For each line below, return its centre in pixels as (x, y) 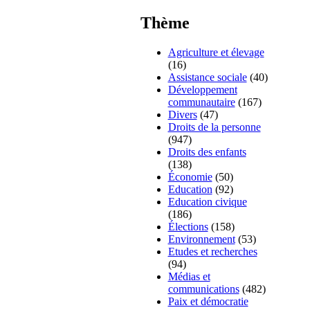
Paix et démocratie (208, 302)
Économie (190, 177)
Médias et (189, 277)
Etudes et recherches (212, 252)
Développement (202, 90)
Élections (188, 227)
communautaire (201, 102)
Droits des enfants (207, 152)
